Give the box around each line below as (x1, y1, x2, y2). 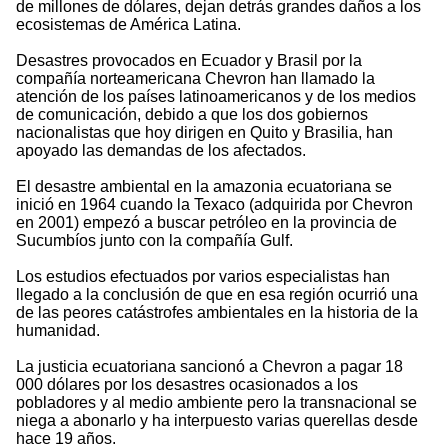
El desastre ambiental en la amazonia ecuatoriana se (16, 178, 392, 196)
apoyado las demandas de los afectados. (16, 142, 306, 160)
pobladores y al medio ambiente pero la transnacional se (16, 394, 417, 412)
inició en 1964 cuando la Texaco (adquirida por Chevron (16, 196, 413, 214)
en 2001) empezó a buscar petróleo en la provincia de (16, 214, 397, 232)
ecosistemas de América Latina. (16, 16, 241, 34)
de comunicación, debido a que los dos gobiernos (16, 106, 368, 124)
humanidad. (16, 322, 100, 340)
